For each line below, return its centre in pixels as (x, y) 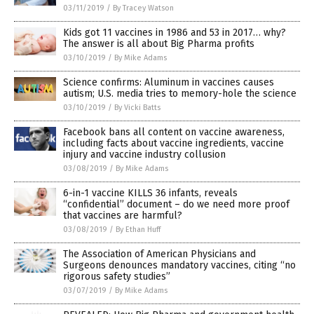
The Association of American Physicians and (159, 254)
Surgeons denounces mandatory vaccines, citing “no (179, 266)
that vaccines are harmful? (123, 216)
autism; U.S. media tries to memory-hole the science (180, 94)
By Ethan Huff (138, 230)
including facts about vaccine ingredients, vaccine (173, 144)
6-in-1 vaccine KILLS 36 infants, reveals (150, 193)
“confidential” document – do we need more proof (176, 205)
